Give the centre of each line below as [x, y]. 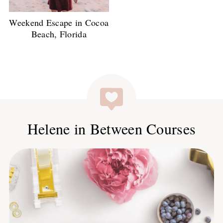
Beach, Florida [59, 34]
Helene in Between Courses [111, 128]
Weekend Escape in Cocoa [59, 22]
